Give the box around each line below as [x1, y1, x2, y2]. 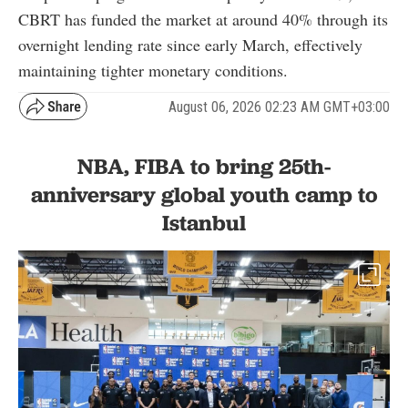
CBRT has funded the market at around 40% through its [18, 8, 388, 31]
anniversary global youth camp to [30, 181, 378, 209]
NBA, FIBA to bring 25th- [77, 153, 331, 180]
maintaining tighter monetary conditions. [18, 59, 288, 82]
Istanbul [162, 209, 246, 237]
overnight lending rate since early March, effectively [18, 34, 362, 56]
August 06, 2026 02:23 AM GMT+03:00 [168, 97, 390, 116]
